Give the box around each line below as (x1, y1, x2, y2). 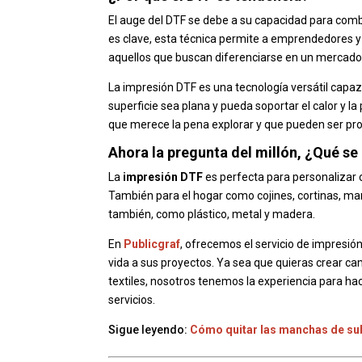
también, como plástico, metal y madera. (108, 208, 318, 221)
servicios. (108, 293, 158, 307)
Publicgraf (124, 238, 181, 251)
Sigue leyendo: (108, 323, 191, 337)
